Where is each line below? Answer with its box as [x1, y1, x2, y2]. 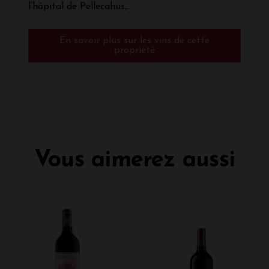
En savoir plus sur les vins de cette [59, 36, 210, 46]
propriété [114, 46, 155, 56]
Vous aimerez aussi [34, 149, 235, 173]
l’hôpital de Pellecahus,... [28, 2, 132, 12]
